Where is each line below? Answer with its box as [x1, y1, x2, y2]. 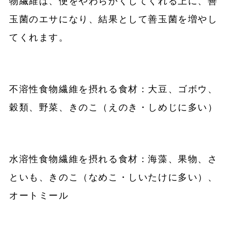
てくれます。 [9, 32, 69, 43]
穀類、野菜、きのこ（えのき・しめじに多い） [9, 102, 218, 113]
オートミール [9, 191, 69, 201]
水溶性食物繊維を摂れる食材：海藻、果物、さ [9, 154, 218, 165]
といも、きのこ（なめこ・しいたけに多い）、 [9, 172, 218, 183]
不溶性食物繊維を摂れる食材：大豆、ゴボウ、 [9, 84, 218, 95]
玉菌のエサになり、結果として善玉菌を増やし [9, 14, 218, 25]
